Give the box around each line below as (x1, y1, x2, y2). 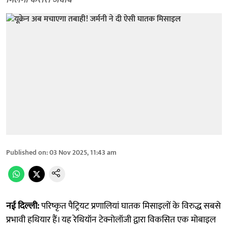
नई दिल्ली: (6, 198, 39, 214)
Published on (6, 146, 46, 158)
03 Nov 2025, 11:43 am (49, 146, 117, 158)
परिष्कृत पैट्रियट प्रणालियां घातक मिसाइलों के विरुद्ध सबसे (39, 198, 221, 214)
